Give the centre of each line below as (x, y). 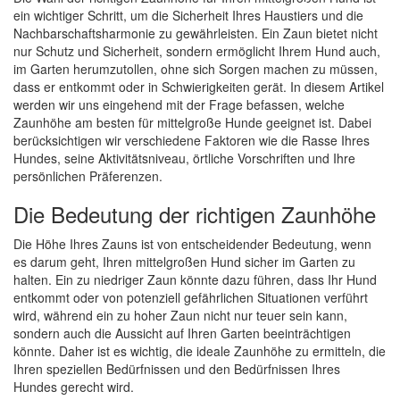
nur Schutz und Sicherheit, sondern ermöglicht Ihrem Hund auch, (197, 51)
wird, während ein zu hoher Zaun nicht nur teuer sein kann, (180, 315)
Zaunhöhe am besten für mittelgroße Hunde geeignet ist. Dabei (192, 122)
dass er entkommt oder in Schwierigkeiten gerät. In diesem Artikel (199, 87)
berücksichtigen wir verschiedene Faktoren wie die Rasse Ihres (192, 140)
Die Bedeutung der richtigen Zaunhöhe (195, 214)
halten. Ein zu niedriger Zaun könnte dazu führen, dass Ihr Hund (195, 279)
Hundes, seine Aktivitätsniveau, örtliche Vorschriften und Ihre (184, 158)
